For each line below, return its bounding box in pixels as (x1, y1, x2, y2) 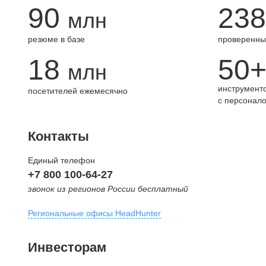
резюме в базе (28, 34, 85, 44)
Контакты (28, 129, 89, 144)
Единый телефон (28, 156, 95, 165)
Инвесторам (28, 240, 106, 255)
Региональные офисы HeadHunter (28, 208, 161, 218)
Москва (28, 235, 59, 244)
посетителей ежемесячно (28, 86, 128, 96)
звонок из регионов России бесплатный (28, 184, 188, 194)
